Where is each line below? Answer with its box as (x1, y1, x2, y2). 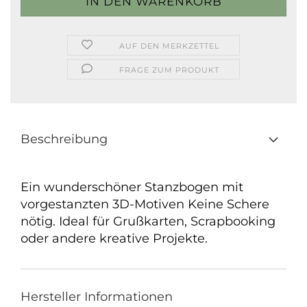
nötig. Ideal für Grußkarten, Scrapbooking (21, 214, 275, 229)
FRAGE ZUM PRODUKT (119, 65, 220, 75)
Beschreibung (21, 132, 108, 147)
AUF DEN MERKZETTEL (119, 41, 220, 51)
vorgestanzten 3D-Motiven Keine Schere (21, 197, 269, 212)
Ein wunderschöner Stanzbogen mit (21, 180, 243, 195)
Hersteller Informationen (21, 289, 173, 304)
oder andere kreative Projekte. (21, 231, 208, 246)
